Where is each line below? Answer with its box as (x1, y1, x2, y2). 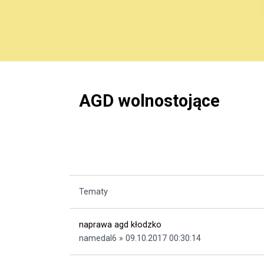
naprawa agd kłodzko (79, 219, 161, 230)
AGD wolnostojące (79, 90, 220, 111)
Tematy (79, 186, 108, 197)
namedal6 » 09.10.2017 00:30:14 (79, 233, 201, 243)
